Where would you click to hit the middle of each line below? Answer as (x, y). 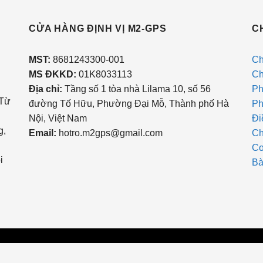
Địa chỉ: (45, 89)
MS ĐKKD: (54, 74)
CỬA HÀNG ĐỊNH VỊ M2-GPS (98, 28)
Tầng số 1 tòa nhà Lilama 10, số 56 (136, 89)
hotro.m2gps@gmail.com (111, 133)
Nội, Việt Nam (58, 118)
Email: (44, 133)
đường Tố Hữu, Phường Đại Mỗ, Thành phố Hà (129, 104)
